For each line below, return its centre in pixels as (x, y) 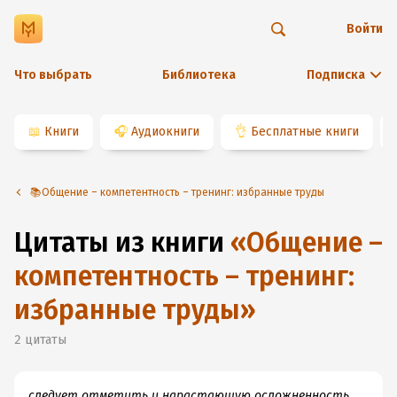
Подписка (336, 75)
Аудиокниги (165, 132)
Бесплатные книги (305, 132)
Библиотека (198, 75)
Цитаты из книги (119, 243)
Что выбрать (53, 75)
